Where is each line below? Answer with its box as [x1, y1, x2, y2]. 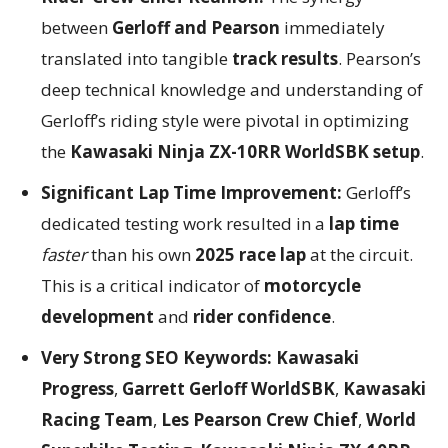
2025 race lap [195, 242, 306, 266]
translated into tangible [41, 46, 232, 70]
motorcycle [264, 273, 361, 297]
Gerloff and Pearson [112, 15, 280, 39]
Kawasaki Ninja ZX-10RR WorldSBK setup [70, 139, 420, 163]
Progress [41, 376, 114, 400]
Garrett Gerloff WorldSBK [122, 376, 335, 400]
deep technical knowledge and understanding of [41, 77, 423, 101]
